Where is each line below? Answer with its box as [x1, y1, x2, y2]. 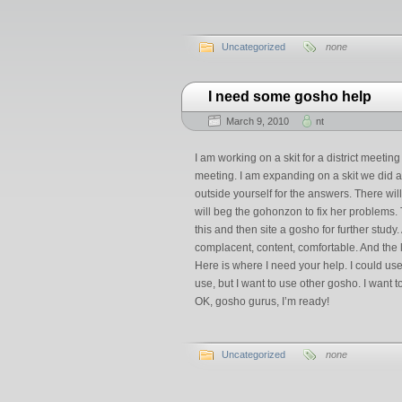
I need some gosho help [208, 89, 371, 104]
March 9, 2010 [226, 116, 289, 127]
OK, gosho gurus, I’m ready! [195, 295, 329, 308]
